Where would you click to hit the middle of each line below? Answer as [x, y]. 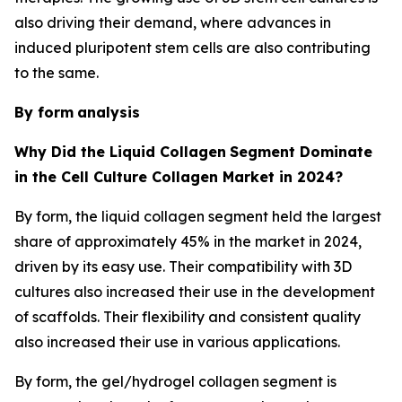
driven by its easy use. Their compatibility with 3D [183, 266]
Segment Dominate [301, 151]
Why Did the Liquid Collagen [120, 151]
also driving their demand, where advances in [173, 22]
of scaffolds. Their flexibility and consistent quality [188, 316]
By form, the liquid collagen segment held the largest [198, 216]
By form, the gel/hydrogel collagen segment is [175, 381]
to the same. [57, 72]
